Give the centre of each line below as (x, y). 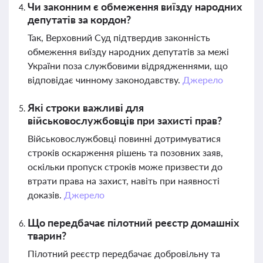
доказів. (46, 195)
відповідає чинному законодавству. (105, 80)
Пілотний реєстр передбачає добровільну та (124, 253)
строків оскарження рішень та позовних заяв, (125, 152)
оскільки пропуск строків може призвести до (125, 166)
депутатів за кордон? (79, 19)
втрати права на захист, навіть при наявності (124, 181)
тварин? (47, 235)
